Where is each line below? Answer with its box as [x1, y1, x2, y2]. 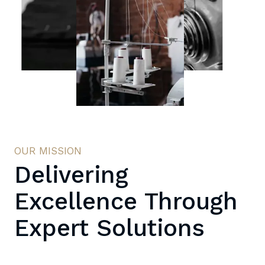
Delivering [14, 160, 128, 189]
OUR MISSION [14, 144, 82, 157]
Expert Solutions [14, 213, 205, 243]
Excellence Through [14, 186, 238, 216]
